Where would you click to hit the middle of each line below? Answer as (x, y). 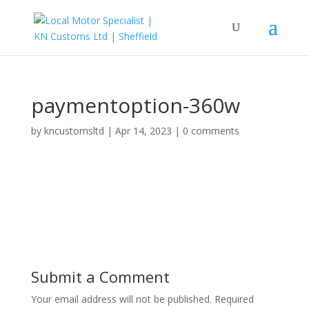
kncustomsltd (74, 131)
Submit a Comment (100, 277)
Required (234, 299)
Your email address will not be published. (121, 299)
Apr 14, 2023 (143, 131)
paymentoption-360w (135, 105)
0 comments (211, 131)
